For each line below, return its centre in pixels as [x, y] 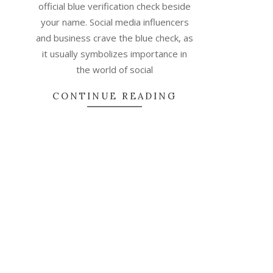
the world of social [115, 69]
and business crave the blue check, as [115, 38]
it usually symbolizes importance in [115, 54]
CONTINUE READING [115, 96]
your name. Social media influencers [115, 22]
